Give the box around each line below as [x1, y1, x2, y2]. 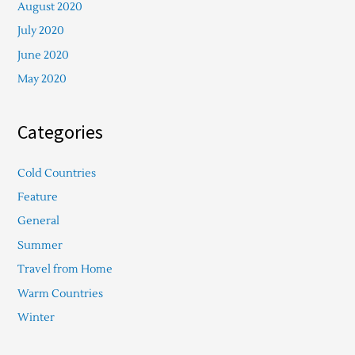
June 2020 [17, 48, 69, 62]
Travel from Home [17, 262, 113, 277]
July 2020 [17, 24, 64, 38]
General [17, 214, 59, 228]
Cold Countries [17, 166, 96, 180]
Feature [17, 189, 58, 204]
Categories [17, 119, 103, 144]
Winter [17, 310, 55, 324]
